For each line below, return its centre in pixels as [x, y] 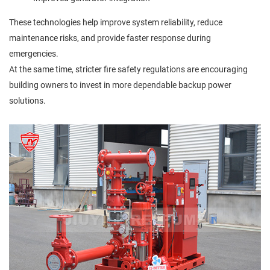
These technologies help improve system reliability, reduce [116, 22]
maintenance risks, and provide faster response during [110, 38]
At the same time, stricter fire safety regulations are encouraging [128, 69]
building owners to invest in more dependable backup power [120, 85]
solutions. [27, 100]
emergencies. [34, 53]
